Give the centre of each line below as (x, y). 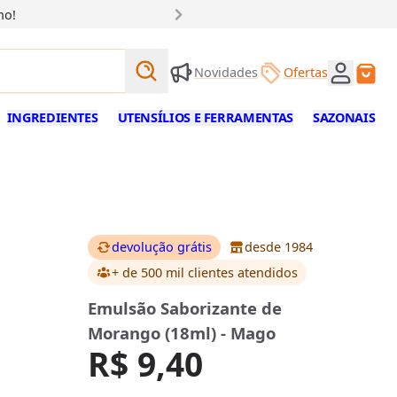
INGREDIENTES (52, 118)
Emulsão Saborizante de (185, 308)
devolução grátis (161, 247)
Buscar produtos (224, 60)
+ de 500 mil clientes (174, 272)
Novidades (226, 73)
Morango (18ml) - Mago (182, 333)
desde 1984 (278, 247)
